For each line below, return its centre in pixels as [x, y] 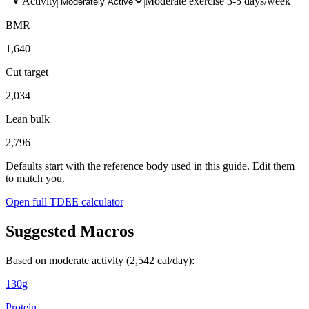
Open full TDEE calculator [64, 201]
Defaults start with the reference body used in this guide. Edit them [150, 166]
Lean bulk [28, 119]
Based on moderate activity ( [68, 260]
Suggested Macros [70, 231]
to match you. [35, 178]
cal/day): [176, 260]
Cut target [27, 72]
